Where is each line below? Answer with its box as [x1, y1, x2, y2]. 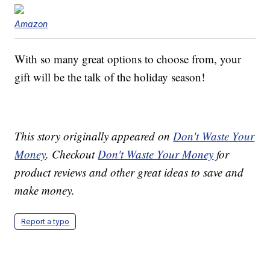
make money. [14, 183, 75, 198]
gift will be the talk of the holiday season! [14, 69, 206, 85]
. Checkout [46, 146, 98, 162]
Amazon [14, 19, 48, 30]
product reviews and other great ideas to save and [14, 165, 244, 180]
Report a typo [21, 217, 70, 227]
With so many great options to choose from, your [14, 51, 242, 67]
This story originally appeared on [14, 128, 174, 144]
